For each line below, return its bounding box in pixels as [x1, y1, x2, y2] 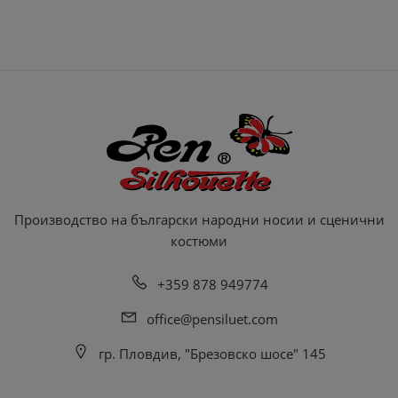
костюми [171, 231, 227, 250]
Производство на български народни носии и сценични [13, 210, 385, 228]
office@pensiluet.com [147, 309, 278, 328]
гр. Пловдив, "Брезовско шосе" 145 [99, 344, 326, 362]
